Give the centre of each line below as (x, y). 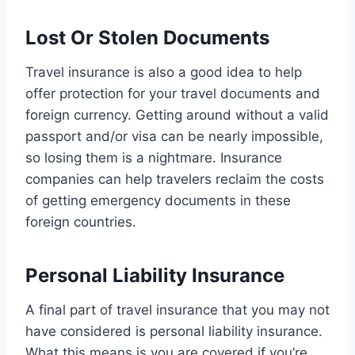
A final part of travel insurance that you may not (177, 310)
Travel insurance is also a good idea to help (164, 73)
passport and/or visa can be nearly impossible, (174, 137)
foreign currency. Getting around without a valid (177, 115)
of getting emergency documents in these (158, 201)
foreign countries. (81, 222)
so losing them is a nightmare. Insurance (154, 158)
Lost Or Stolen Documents (147, 38)
